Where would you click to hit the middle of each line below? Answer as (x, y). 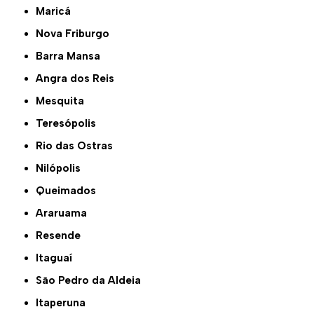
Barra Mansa (72, 56)
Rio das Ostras (78, 146)
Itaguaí (56, 258)
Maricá (58, 12)
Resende (62, 236)
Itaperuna (62, 303)
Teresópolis (69, 124)
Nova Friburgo (77, 34)
